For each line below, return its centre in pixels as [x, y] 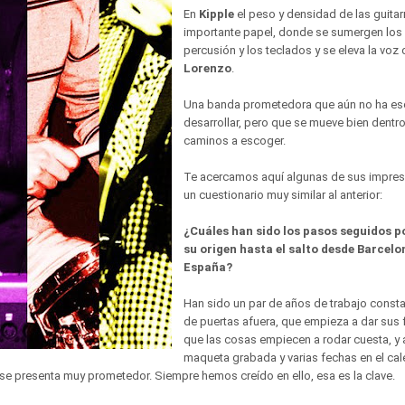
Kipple [217, 14]
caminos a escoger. [235, 141]
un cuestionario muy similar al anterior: [283, 195]
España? [208, 267]
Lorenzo [207, 68]
